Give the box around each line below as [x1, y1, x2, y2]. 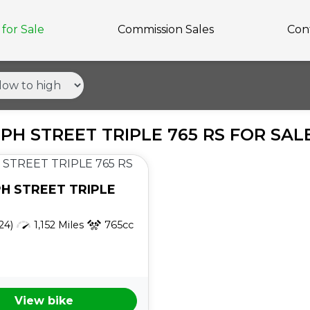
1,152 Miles [33, 218, 84, 231]
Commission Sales [118, 23, 215, 37]
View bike [14, 294, 73, 307]
